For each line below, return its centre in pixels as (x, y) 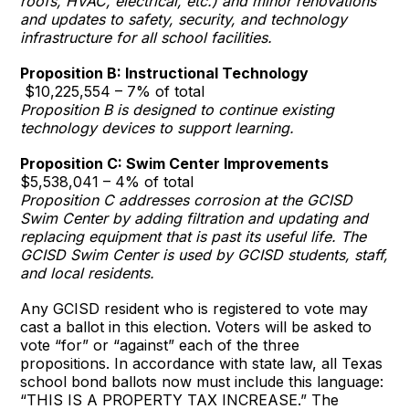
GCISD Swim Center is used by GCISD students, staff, (204, 254)
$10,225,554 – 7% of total (113, 91)
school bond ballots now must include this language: (202, 381)
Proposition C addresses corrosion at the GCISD (187, 199)
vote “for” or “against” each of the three (160, 345)
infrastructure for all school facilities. (149, 37)
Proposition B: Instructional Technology (165, 73)
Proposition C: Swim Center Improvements (175, 163)
